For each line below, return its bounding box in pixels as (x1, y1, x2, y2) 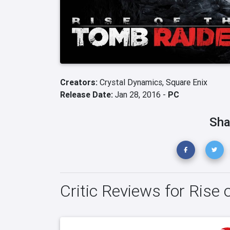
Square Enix (166, 77, 207, 87)
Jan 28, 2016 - (113, 89, 168, 100)
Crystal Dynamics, (100, 77, 166, 87)
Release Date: (60, 89, 113, 100)
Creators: (60, 77, 100, 87)
